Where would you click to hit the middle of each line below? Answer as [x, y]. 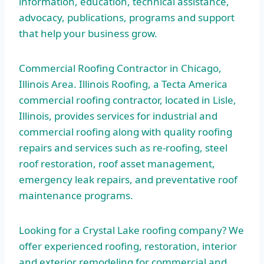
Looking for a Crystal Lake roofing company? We [131, 230]
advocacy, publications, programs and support [127, 18]
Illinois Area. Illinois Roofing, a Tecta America [123, 84]
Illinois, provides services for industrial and [118, 116]
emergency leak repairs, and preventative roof [128, 180]
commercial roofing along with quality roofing [126, 132]
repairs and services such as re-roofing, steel [123, 148]
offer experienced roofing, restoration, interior [128, 246]
